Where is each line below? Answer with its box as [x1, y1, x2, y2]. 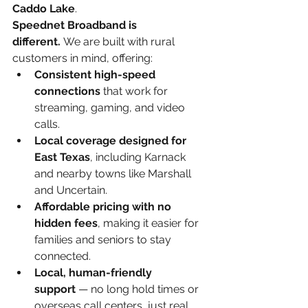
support [34, 282, 76, 296]
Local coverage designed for [34, 133, 189, 147]
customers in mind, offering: [12, 51, 153, 65]
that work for [100, 84, 170, 98]
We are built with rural [60, 34, 177, 48]
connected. [34, 249, 91, 263]
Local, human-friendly [34, 265, 155, 279]
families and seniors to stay [34, 232, 174, 246]
